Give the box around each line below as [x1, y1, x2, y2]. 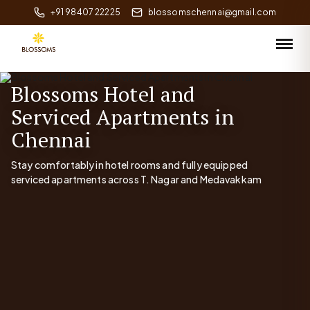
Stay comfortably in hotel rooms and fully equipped [11, 158, 248, 171]
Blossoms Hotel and [11, 80, 196, 108]
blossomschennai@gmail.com [147, 7, 277, 17]
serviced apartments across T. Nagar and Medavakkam [11, 172, 262, 185]
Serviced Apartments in [11, 103, 235, 131]
